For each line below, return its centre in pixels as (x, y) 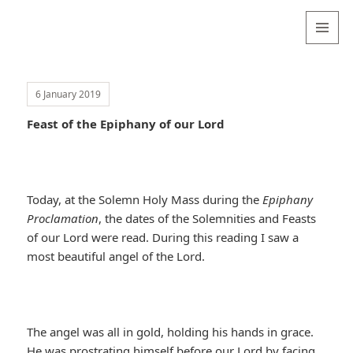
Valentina (55, 22)
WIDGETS (329, 77)
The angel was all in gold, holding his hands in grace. (171, 332)
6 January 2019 (69, 95)
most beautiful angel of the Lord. (116, 256)
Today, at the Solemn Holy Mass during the (145, 200)
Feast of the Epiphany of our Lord (126, 124)
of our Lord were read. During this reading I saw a (163, 238)
